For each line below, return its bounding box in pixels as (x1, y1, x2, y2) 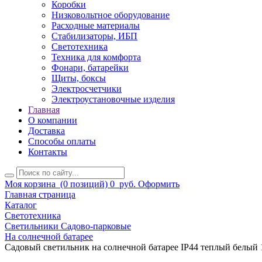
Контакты (28, 147, 67, 157)
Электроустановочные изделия (51, 94, 175, 105)
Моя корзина (5, 179, 56, 189)
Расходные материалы (51, 20, 140, 31)
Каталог (5, 200, 37, 211)
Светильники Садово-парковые (5, 221, 131, 232)
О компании (28, 115, 77, 126)
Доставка (28, 126, 65, 136)
